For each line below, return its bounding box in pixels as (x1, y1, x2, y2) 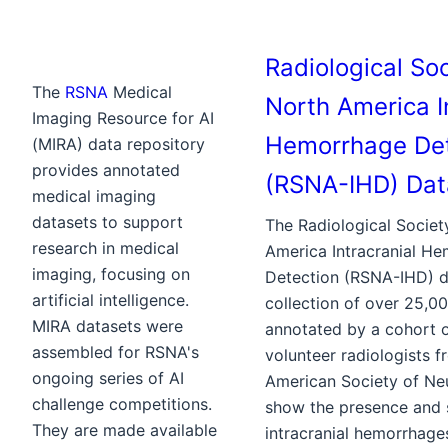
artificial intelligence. (32, 289, 189, 310)
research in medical (32, 237, 179, 258)
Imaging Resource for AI (32, 107, 214, 128)
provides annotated (32, 159, 180, 180)
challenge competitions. (32, 393, 212, 414)
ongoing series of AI (32, 367, 184, 388)
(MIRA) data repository (32, 133, 205, 154)
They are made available (32, 419, 217, 440)
